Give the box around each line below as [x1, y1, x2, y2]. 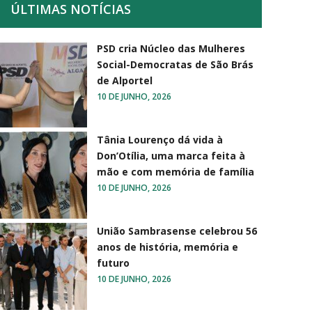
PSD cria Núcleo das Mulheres [97, 41, 245, 55]
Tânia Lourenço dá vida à [97, 132, 223, 146]
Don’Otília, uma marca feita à [97, 148, 245, 162]
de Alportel [97, 73, 153, 87]
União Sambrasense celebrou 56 [97, 224, 257, 237]
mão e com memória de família [97, 164, 254, 178]
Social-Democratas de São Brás [97, 57, 253, 71]
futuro [97, 256, 130, 270]
